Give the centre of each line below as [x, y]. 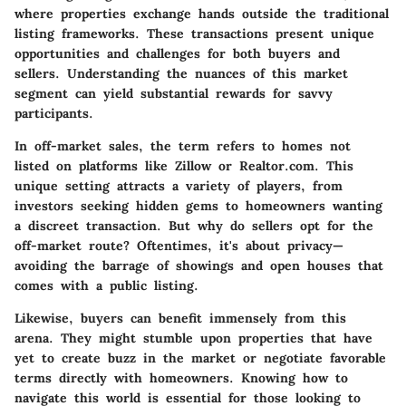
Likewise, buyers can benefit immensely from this [180, 318]
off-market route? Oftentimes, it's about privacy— [179, 245]
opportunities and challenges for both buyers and [177, 53]
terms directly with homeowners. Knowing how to [181, 377]
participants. [54, 113]
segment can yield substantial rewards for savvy [174, 93]
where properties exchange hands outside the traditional [202, 13]
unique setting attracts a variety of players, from [179, 185]
